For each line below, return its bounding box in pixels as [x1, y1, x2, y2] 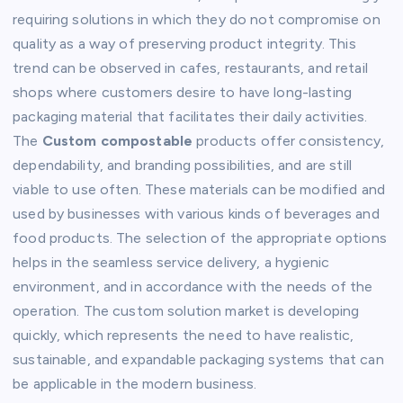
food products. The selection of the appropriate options [13, 229, 387, 247]
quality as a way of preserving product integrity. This [13, 35, 356, 53]
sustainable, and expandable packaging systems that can [13, 351, 384, 369]
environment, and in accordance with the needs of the [13, 278, 373, 296]
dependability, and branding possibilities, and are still [13, 157, 352, 175]
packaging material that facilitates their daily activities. [13, 108, 368, 126]
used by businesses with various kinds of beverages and [13, 205, 380, 223]
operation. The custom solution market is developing [13, 302, 360, 320]
